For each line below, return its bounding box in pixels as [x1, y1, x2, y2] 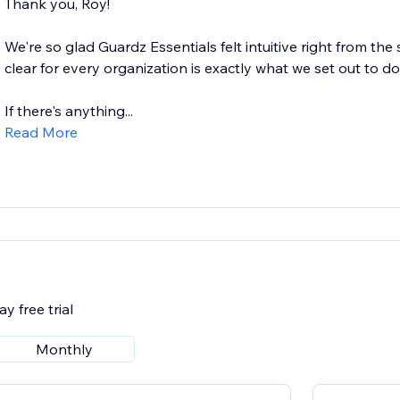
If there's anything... [4, 102, 133, 121]
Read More [4, 123, 78, 142]
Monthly [35, 340, 93, 359]
